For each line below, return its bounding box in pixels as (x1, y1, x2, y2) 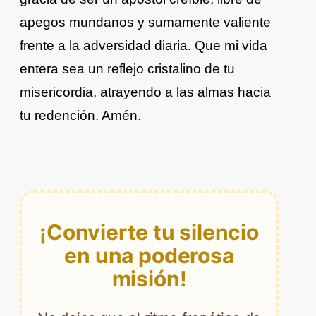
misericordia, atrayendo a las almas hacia (20, 85, 272, 100)
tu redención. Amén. (20, 108, 142, 123)
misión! (111, 265, 187, 291)
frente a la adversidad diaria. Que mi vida (20, 38, 268, 54)
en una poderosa (64, 242, 234, 268)
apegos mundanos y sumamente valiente (20, 15, 272, 30)
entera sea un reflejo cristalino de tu (20, 61, 236, 77)
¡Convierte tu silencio (39, 219, 259, 245)
